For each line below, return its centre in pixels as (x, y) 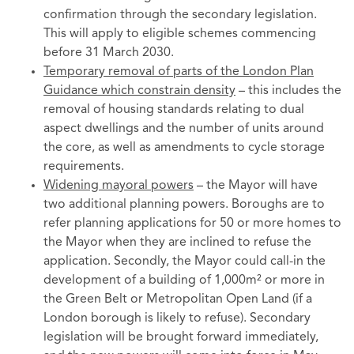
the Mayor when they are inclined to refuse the (177, 243)
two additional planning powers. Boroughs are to (184, 205)
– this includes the (288, 91)
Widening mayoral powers (119, 186)
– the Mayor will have (256, 186)
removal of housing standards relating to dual (174, 110)
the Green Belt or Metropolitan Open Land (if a (178, 300)
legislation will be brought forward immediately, (181, 338)
